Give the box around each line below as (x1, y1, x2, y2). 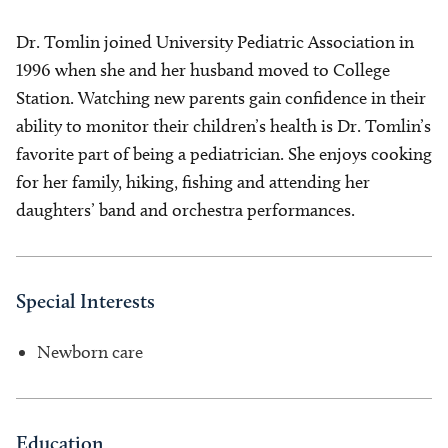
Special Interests (16, 289, 155, 314)
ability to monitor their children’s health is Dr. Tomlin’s (16, 115, 431, 138)
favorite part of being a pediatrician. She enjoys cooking (16, 143, 432, 166)
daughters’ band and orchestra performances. (16, 199, 355, 222)
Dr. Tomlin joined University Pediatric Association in (16, 31, 414, 54)
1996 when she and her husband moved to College (16, 59, 390, 82)
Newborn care (37, 341, 143, 364)
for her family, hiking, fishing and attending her (16, 171, 370, 194)
